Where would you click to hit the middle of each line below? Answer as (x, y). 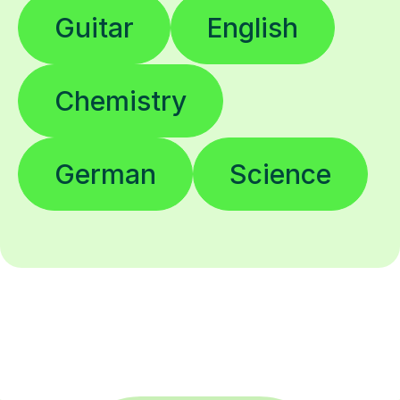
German (105, 175)
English (253, 28)
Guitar (94, 28)
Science (280, 175)
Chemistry (121, 101)
